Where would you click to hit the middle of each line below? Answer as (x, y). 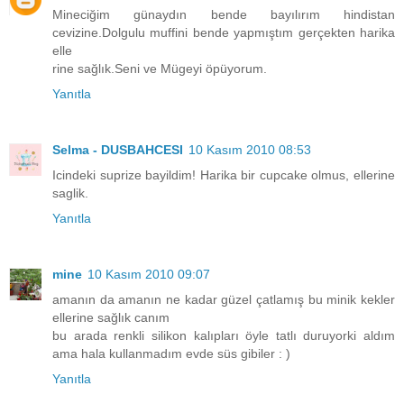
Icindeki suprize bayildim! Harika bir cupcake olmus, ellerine (224, 175)
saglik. (70, 193)
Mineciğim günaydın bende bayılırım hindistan (224, 15)
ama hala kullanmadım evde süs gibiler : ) (171, 354)
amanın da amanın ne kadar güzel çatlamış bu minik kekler (224, 300)
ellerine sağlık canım (111, 318)
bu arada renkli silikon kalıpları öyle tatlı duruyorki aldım (224, 336)
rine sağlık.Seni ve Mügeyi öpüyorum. (160, 69)
